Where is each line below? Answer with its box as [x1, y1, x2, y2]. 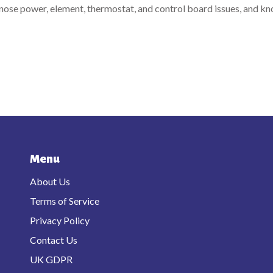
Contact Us [30, 233, 77, 246]
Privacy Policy [30, 214, 90, 226]
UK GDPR [30, 253, 73, 265]
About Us [30, 175, 70, 187]
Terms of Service [30, 194, 99, 207]
